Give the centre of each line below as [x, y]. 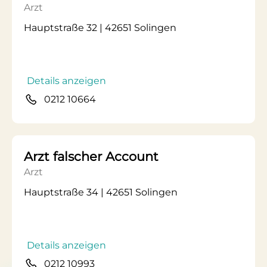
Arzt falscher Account [91, 156]
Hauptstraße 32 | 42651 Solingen [100, 28]
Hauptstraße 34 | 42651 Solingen [101, 192]
